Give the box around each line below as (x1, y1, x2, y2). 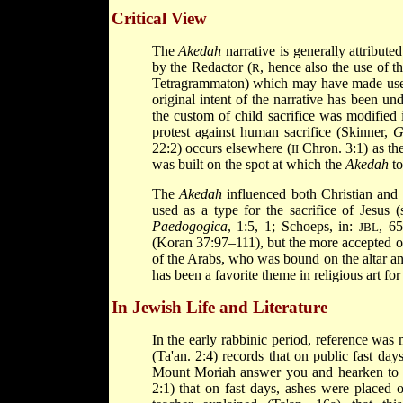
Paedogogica (151, 218, 228, 234)
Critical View (111, 8, 207, 28)
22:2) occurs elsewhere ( (151, 139, 291, 156)
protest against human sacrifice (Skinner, (151, 123, 393, 139)
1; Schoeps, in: (264, 218, 360, 234)
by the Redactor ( (151, 58, 252, 75)
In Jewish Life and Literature (111, 297, 327, 317)
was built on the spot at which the (151, 156, 345, 172)
